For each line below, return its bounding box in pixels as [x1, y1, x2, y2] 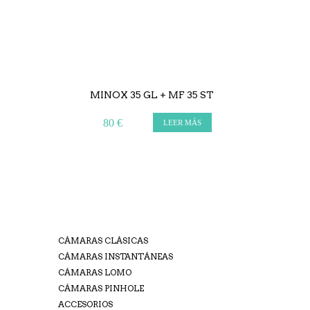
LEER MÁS [163, 118, 202, 127]
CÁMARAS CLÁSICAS [58, 235, 148, 246]
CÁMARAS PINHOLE [58, 283, 144, 293]
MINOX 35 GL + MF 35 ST [89, 89, 214, 100]
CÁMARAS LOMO [58, 267, 131, 277]
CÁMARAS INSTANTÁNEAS [58, 251, 173, 262]
